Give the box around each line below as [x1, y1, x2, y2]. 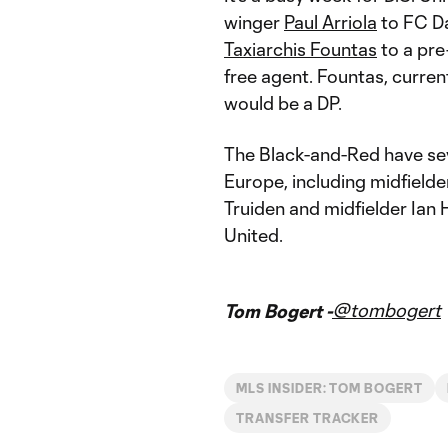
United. [224, 223, 283, 246]
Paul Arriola [284, 10, 377, 33]
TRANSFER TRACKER [236, 410, 380, 425]
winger [224, 10, 284, 33]
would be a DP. [224, 91, 342, 114]
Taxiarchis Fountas [224, 37, 377, 60]
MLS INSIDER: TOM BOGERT [236, 380, 424, 395]
